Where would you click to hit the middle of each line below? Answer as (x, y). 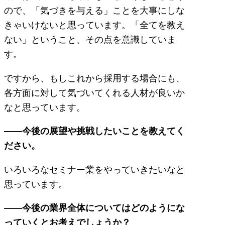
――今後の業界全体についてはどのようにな (94, 207)
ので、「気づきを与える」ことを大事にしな (94, 11)
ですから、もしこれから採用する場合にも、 (94, 78)
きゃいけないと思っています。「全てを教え (94, 25)
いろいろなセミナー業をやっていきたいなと (94, 169)
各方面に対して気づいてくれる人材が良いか (94, 92)
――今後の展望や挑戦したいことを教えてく (94, 131)
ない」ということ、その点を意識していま (90, 40)
